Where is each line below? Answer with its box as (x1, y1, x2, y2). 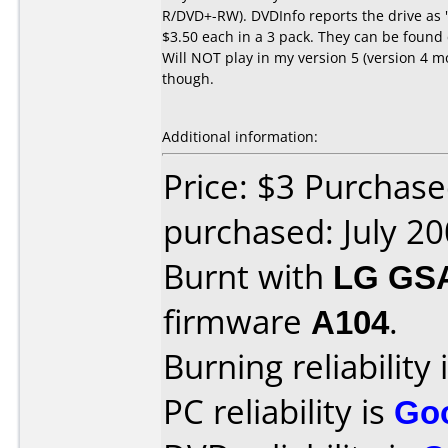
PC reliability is (163, 389, 394, 434)
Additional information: (162, 127, 318, 146)
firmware (163, 299, 311, 344)
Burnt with (163, 254, 333, 299)
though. (162, 69, 214, 88)
